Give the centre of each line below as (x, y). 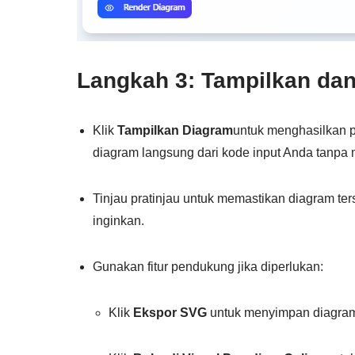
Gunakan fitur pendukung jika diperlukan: (208, 266)
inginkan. (118, 220)
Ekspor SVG (170, 312)
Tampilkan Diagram (175, 130)
